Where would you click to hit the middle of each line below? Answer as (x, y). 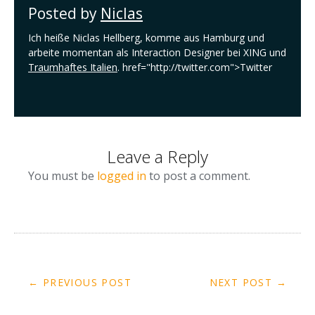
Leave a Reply (157, 156)
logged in (122, 175)
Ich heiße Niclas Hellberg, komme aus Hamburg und (146, 37)
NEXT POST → (248, 282)
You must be (63, 175)
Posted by (64, 13)
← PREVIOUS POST (80, 282)
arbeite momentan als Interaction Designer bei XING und (157, 52)
